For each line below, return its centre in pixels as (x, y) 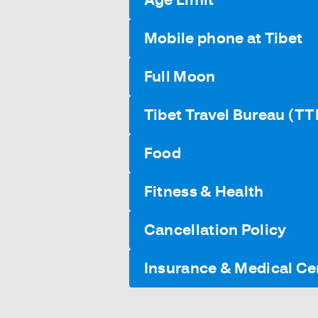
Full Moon (180, 76)
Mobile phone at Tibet (223, 38)
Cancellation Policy (215, 230)
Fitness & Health (204, 191)
